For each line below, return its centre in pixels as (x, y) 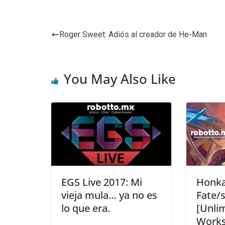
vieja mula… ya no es (109, 195)
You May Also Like (120, 79)
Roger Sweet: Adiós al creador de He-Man (133, 35)
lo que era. (86, 208)
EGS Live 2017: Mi (102, 182)
